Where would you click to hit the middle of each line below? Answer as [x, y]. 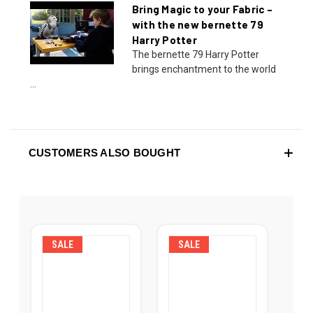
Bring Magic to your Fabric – [202, 9]
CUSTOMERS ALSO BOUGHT [104, 152]
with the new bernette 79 [197, 24]
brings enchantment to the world [204, 69]
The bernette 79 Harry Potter [195, 54]
